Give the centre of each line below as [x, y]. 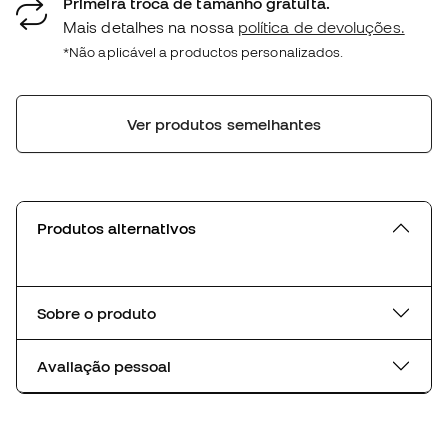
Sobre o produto [96, 312]
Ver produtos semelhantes [224, 123]
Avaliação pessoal [104, 365]
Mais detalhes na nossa [150, 26]
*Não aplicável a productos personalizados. [203, 51]
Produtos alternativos [116, 227]
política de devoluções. [321, 26]
